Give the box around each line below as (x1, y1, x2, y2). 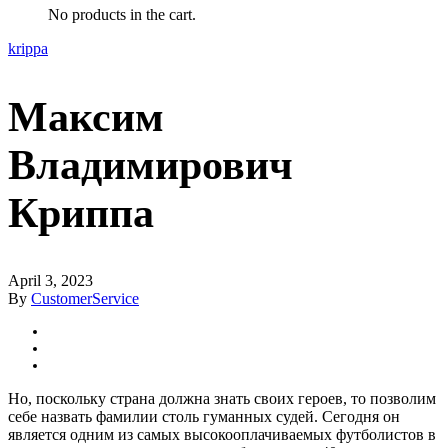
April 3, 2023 (8, 271, 93, 289)
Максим (8, 93, 164, 140)
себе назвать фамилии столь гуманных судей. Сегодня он (8, 407, 400, 425)
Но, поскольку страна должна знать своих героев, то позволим (8, 389, 436, 407)
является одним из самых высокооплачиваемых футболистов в (8, 425, 436, 443)
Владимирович (8, 141, 293, 188)
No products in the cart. (48, 6, 196, 23)
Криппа (8, 189, 154, 236)
